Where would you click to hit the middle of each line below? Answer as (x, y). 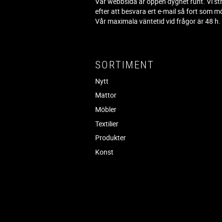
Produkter (111, 138)
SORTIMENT (125, 65)
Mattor (106, 95)
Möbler (106, 109)
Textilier (107, 123)
